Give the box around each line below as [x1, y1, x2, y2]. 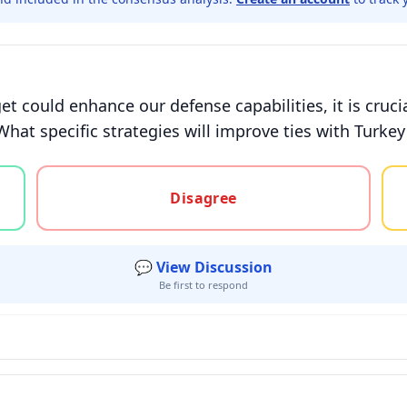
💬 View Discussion [134, 257, 273, 277]
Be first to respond [159, 278, 248, 292]
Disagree [170, 188, 237, 208]
